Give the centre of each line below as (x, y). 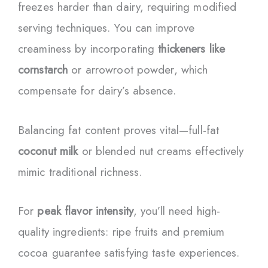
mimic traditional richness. (80, 172)
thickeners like (192, 49)
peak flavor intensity (86, 211)
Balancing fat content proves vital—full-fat (119, 130)
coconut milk (48, 151)
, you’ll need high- (177, 211)
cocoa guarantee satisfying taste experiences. (129, 253)
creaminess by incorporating (88, 49)
